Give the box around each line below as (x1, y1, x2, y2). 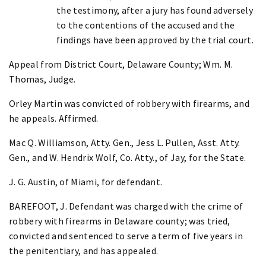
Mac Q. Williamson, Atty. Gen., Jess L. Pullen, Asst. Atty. (9, 136, 240, 148)
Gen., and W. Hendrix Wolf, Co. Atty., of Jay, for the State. (9, 151, 246, 163)
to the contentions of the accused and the (56, 18, 235, 31)
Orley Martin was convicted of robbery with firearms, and (9, 97, 249, 109)
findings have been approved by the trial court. (56, 33, 254, 46)
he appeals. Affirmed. (9, 112, 99, 124)
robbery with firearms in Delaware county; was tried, (9, 214, 230, 227)
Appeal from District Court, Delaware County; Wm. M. (9, 58, 233, 70)
